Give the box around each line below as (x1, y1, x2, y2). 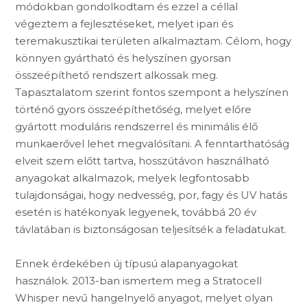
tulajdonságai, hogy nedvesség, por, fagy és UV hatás (15, 188, 288, 201)
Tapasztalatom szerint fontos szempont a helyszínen (15, 85, 289, 99)
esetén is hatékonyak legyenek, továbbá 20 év (15, 205, 257, 219)
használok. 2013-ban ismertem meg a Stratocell (15, 273, 262, 287)
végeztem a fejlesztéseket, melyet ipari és (15, 16, 234, 30)
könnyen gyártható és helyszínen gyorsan (15, 51, 232, 64)
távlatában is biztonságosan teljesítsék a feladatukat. (15, 222, 287, 236)
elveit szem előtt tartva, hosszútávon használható (15, 153, 270, 167)
